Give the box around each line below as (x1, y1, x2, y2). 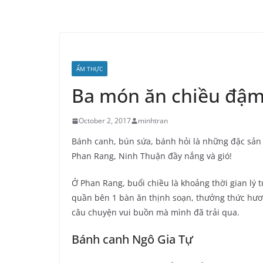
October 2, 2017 (79, 116, 131, 126)
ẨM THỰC (76, 65, 103, 73)
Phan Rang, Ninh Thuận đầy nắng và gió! (72, 150, 232, 162)
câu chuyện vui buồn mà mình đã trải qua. (72, 207, 240, 218)
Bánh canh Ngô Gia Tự (72, 231, 193, 248)
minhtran (138, 116, 168, 126)
